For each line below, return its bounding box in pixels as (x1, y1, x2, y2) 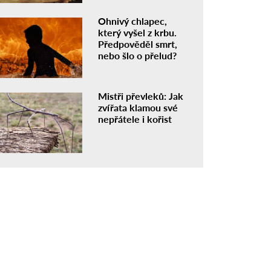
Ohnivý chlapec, (98, 15, 168, 27)
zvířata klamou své (98, 102, 178, 113)
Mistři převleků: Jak (98, 90, 184, 102)
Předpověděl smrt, (98, 38, 178, 50)
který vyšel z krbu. (98, 27, 177, 39)
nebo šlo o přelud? (98, 50, 177, 62)
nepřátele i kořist (98, 113, 172, 125)
